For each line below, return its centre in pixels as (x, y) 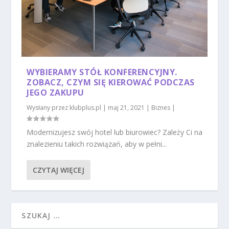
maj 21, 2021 (127, 108)
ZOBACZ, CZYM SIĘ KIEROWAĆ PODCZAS (111, 83)
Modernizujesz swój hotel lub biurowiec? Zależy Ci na (115, 132)
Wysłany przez (48, 108)
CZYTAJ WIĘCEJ (59, 170)
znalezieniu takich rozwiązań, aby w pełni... (97, 144)
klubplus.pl (86, 108)
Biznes (161, 108)
